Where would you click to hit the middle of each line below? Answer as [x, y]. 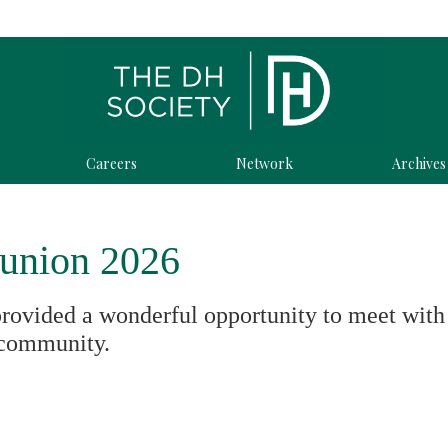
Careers [112, 163]
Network [264, 163]
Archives [418, 163]
